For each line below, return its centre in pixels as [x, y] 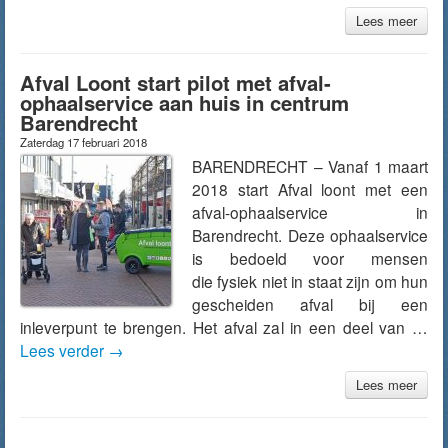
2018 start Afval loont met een [310, 189]
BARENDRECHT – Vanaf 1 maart [310, 166]
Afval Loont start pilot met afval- [175, 82]
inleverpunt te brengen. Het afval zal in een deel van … [224, 327]
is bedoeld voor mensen [310, 258]
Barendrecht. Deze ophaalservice [310, 235]
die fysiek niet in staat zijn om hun [310, 281]
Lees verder [64, 350]
